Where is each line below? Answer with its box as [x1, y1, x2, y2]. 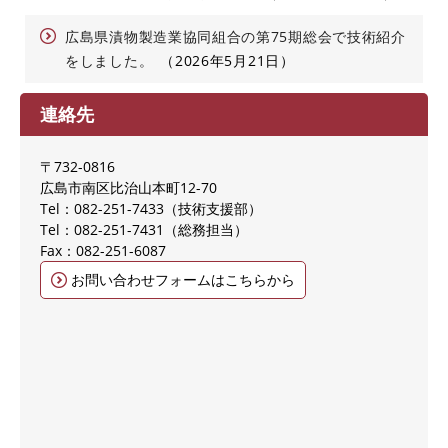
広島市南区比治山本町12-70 [40, 178, 217, 198]
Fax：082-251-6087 [40, 241, 166, 261]
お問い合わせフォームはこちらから [71, 270, 295, 290]
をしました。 [65, 51, 154, 71]
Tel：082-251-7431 [40, 220, 164, 240]
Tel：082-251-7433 [40, 199, 164, 219]
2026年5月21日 [174, 51, 280, 71]
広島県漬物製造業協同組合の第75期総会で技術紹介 [65, 27, 406, 47]
